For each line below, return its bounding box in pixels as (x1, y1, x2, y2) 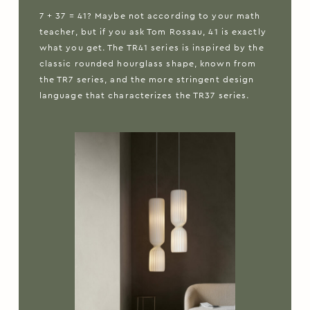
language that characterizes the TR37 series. (39, 91, 250, 100)
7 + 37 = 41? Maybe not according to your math (39, 12, 261, 21)
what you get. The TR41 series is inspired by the (39, 44, 264, 53)
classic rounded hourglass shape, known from (39, 60, 257, 69)
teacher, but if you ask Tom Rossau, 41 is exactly (39, 28, 266, 37)
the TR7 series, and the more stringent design (39, 75, 255, 84)
